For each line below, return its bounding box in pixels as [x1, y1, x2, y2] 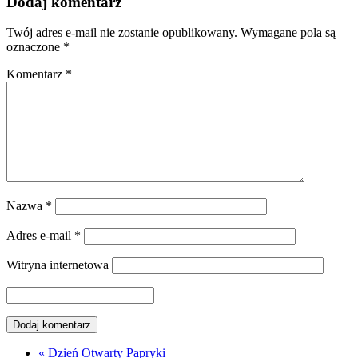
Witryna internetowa [6, 258, 109, 272]
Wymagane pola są [241, 26, 336, 40]
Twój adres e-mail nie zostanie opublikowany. [6, 26, 237, 40]
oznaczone [6, 40, 63, 54]
